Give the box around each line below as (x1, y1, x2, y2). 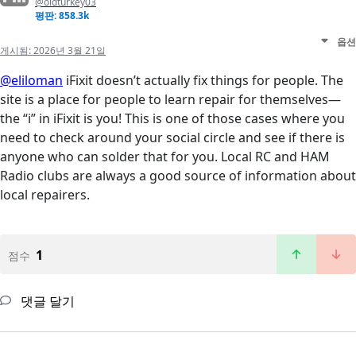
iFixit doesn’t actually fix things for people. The (63, 72, 343, 90)
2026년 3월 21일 (33, 44, 106, 58)
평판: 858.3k (35, 9, 89, 23)
